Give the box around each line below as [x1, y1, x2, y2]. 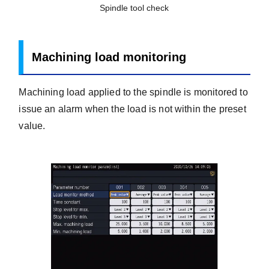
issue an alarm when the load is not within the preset [19, 104, 246, 115]
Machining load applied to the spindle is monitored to [19, 87, 248, 98]
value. [19, 121, 46, 131]
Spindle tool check [100, 3, 169, 13]
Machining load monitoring [32, 50, 187, 64]
